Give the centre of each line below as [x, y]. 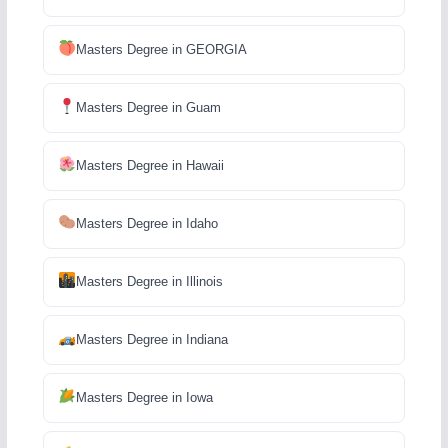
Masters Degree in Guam [148, 107]
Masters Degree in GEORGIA [161, 49]
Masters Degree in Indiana [151, 339]
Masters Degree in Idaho [146, 223]
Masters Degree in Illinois [149, 281]
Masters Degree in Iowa [144, 397]
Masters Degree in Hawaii [149, 165]
